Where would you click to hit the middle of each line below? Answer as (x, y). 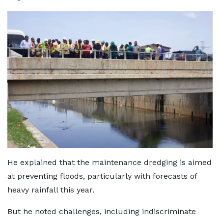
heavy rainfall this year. (51, 190)
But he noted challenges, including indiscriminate (102, 212)
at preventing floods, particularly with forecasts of (102, 176)
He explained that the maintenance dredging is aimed (110, 163)
